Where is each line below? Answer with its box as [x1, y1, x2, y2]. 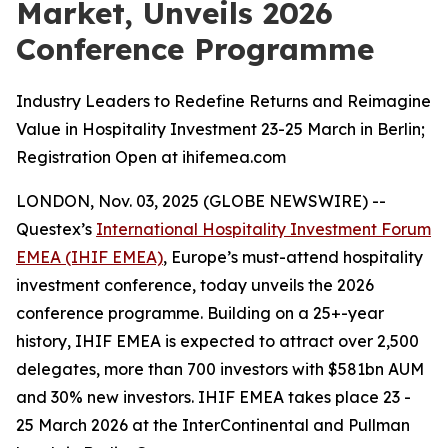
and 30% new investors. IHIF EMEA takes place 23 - [16, 387, 411, 407]
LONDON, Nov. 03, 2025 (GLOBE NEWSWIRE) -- [16, 191, 386, 211]
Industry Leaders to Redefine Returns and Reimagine [16, 91, 431, 111]
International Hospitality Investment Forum [96, 219, 431, 239]
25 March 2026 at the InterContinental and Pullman [16, 415, 410, 435]
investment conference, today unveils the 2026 [16, 275, 374, 295]
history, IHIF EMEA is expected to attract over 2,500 [16, 331, 419, 351]
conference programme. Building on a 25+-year [16, 303, 384, 323]
